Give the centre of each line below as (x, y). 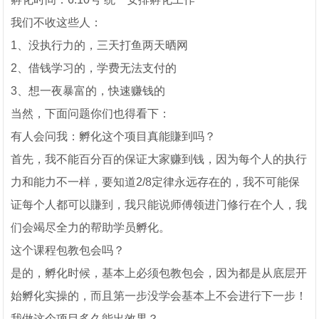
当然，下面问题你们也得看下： (91, 114)
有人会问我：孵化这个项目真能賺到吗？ (114, 136)
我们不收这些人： (57, 22)
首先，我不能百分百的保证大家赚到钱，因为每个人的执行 (159, 159)
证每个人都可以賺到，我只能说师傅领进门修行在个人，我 (159, 205)
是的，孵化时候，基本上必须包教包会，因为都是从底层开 (159, 273)
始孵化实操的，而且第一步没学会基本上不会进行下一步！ (159, 296)
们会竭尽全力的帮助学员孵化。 (91, 228)
